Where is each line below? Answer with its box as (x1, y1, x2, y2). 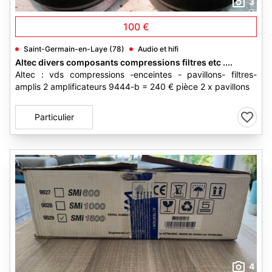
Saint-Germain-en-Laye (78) (24, 44, 124, 53)
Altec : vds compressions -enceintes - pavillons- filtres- (15, 69, 257, 80)
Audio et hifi (138, 44, 178, 53)
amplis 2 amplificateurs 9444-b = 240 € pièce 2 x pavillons (15, 81, 250, 92)
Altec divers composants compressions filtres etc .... (15, 57, 233, 67)
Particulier (34, 112, 74, 122)
